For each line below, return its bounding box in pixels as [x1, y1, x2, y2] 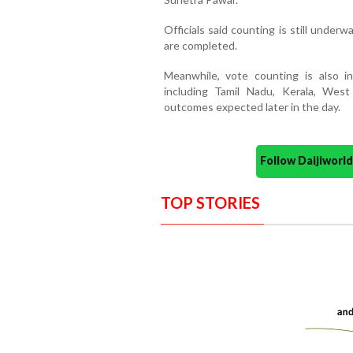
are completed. [163, 39, 237, 53]
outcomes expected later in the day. [163, 100, 340, 114]
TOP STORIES [160, 193, 260, 213]
